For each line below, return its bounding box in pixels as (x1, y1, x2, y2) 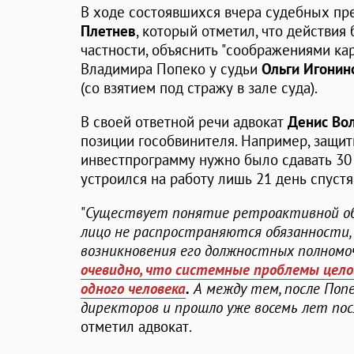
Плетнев (81, 21, 136, 41)
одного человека (81, 279, 186, 299)
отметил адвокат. (81, 317, 192, 337)
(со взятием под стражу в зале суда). (81, 78, 318, 98)
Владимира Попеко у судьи (81, 59, 262, 79)
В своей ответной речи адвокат (81, 112, 288, 132)
